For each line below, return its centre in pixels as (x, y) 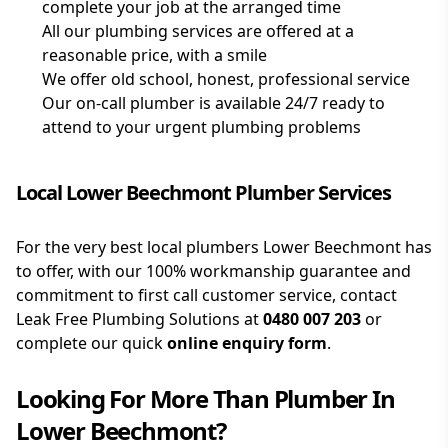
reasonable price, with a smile (154, 55)
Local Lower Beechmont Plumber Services (203, 193)
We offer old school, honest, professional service (226, 79)
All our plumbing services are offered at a (198, 31)
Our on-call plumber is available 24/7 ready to (213, 103)
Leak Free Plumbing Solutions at (139, 319)
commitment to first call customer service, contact (206, 295)
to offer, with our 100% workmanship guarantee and (213, 271)
